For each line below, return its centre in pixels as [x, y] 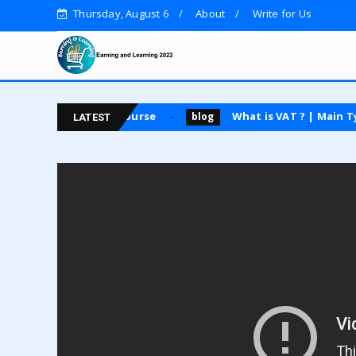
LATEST [92, 117]
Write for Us [282, 14]
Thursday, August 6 [121, 14]
